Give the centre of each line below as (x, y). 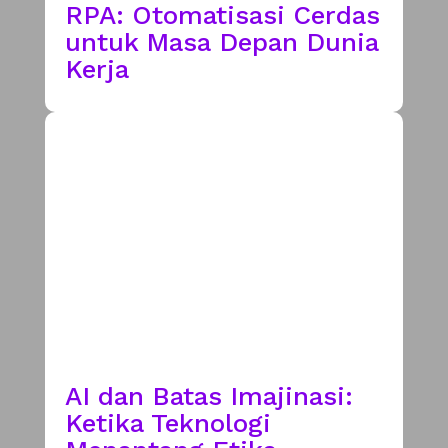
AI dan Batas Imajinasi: (208, 395)
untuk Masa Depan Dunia (221, 41)
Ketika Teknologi (167, 422)
